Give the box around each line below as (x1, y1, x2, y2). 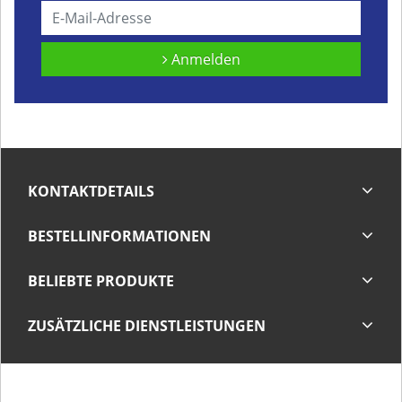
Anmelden (167, 49, 240, 69)
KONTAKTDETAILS (28, 181, 154, 201)
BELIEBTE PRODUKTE (28, 271, 174, 291)
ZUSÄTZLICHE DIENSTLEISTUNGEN (28, 316, 266, 336)
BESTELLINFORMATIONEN (28, 226, 211, 246)
